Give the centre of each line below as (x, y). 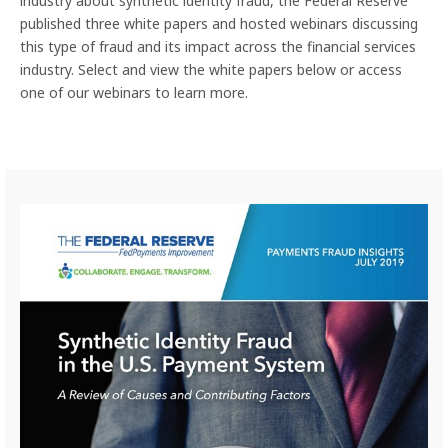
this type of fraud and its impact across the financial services (218, 47)
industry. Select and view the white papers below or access (211, 70)
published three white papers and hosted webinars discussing (219, 24)
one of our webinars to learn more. (134, 93)
